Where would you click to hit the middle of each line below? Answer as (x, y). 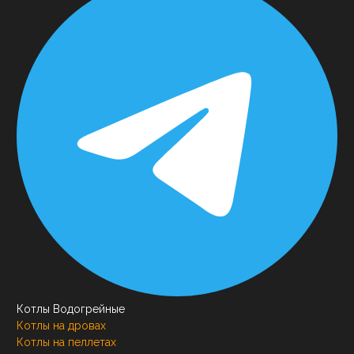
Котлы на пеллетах (66, 343)
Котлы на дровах (61, 326)
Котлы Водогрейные (71, 309)
